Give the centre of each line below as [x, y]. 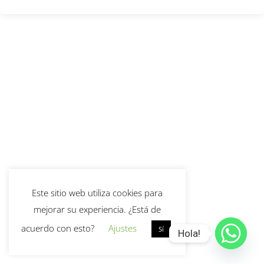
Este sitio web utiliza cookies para [97, 192]
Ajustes [122, 228]
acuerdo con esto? [59, 228]
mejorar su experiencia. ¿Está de [97, 209]
